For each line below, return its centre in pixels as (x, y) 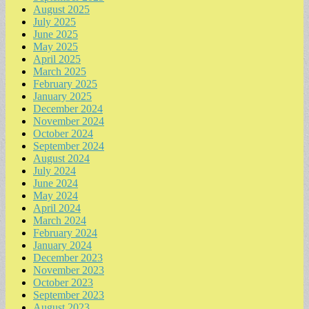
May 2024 (56, 196)
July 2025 (54, 22)
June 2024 (56, 183)
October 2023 (63, 283)
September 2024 (69, 146)
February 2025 (65, 84)
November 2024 (69, 121)
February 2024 (65, 233)
